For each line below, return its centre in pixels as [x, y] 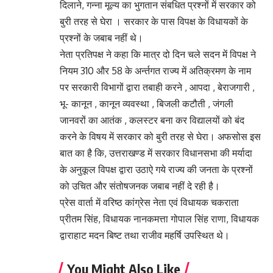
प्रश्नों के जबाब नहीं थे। [101, 38]
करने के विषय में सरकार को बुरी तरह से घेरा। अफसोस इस [160, 137]
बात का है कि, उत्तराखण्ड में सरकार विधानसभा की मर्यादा [156, 153]
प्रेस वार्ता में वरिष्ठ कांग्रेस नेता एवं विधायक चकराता [149, 203]
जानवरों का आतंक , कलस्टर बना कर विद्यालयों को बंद [152, 120]
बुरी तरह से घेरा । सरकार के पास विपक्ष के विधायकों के [154, 22]
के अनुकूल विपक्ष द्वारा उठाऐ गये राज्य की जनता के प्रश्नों [156, 170]
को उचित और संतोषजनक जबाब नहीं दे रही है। [140, 186]
